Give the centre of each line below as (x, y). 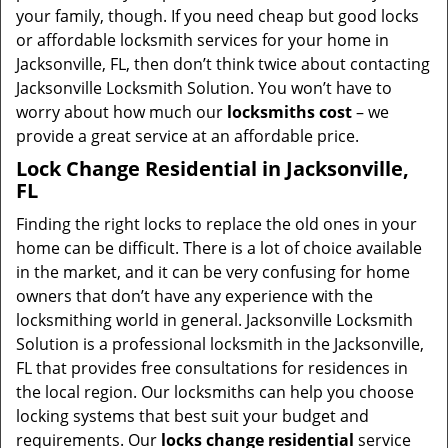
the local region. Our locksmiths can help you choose (215, 392)
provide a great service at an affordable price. (187, 136)
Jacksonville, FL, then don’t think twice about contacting (223, 64)
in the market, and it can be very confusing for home (213, 272)
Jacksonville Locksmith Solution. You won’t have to (204, 88)
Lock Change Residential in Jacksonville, (212, 168)
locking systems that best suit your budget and (192, 416)
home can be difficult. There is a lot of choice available (219, 248)
